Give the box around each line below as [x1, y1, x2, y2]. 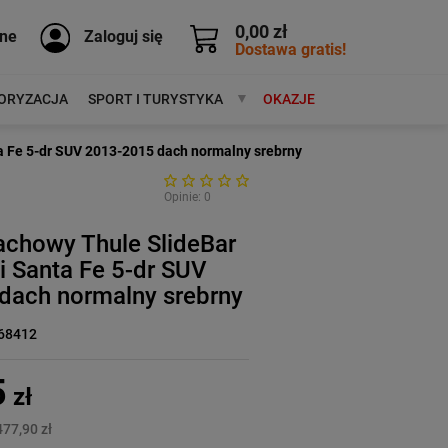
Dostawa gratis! [235, 39, 346, 59]
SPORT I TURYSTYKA [87, 91, 223, 107]
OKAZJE [262, 91, 315, 107]
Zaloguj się [84, 26, 163, 46]
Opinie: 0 [163, 190, 211, 204]
